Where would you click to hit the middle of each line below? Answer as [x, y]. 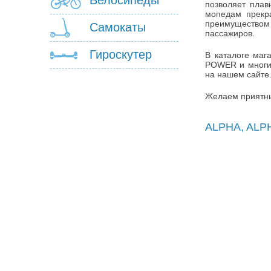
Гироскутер [121, 55]
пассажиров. [230, 34]
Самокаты [118, 28]
